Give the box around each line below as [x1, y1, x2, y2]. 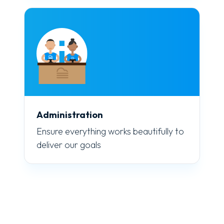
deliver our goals [36, 139, 101, 151]
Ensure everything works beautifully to [36, 125, 184, 137]
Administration [36, 108, 103, 120]
